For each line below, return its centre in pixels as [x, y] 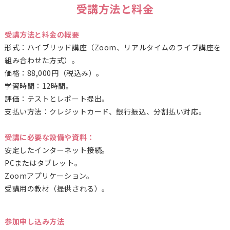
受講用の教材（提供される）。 [57, 189]
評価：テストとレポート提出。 [57, 99]
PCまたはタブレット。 [43, 163]
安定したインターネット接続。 [57, 150]
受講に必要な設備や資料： [49, 137]
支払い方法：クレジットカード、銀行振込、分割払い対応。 [105, 112]
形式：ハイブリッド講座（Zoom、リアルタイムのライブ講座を [113, 47]
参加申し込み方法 [34, 222]
